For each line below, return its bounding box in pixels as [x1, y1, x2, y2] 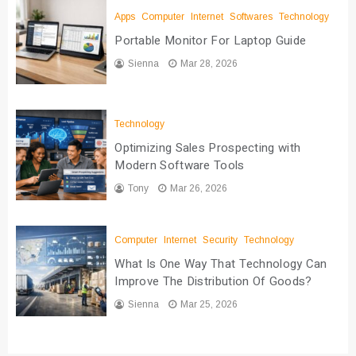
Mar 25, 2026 [180, 299, 238, 311]
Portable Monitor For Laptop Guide [114, 31, 307, 49]
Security [203, 234, 238, 246]
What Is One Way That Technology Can [114, 255, 327, 273]
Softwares [230, 10, 273, 22]
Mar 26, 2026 [170, 183, 228, 194]
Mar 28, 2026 [180, 57, 238, 69]
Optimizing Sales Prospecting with [114, 139, 301, 157]
